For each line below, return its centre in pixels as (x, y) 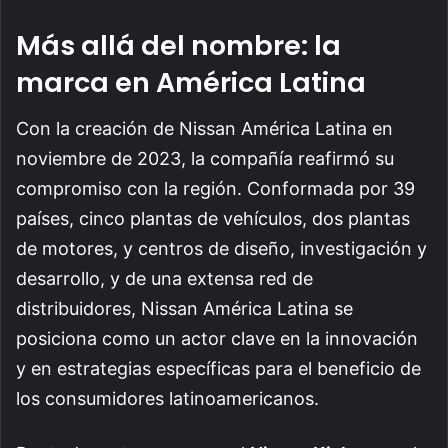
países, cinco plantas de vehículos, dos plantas (213, 219)
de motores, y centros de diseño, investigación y (221, 249)
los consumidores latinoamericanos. (167, 399)
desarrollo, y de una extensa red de (164, 279)
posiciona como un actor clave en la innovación (217, 339)
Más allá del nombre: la (178, 45)
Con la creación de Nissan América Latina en (204, 129)
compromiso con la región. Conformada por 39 (215, 189)
